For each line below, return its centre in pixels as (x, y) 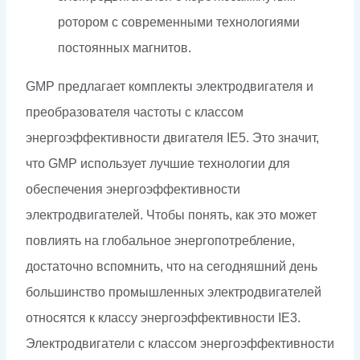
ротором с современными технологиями (179, 22)
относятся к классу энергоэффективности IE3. (163, 317)
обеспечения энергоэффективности (133, 189)
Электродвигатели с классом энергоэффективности (180, 343)
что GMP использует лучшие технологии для (158, 163)
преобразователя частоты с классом (135, 112)
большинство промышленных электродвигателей (174, 292)
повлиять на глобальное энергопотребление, (160, 240)
